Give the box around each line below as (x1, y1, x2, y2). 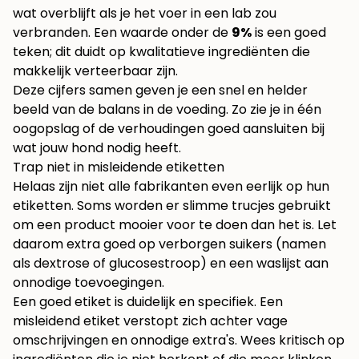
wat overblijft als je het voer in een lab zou (13, 4, 276, 23)
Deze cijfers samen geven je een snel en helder (13, 81, 308, 100)
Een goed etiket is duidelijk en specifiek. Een (13, 292, 283, 312)
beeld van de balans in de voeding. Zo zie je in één (13, 100, 321, 119)
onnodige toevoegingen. (13, 273, 164, 292)
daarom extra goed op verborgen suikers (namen (13, 235, 326, 254)
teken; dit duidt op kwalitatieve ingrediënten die (13, 42, 310, 62)
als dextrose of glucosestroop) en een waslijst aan (13, 254, 329, 273)
